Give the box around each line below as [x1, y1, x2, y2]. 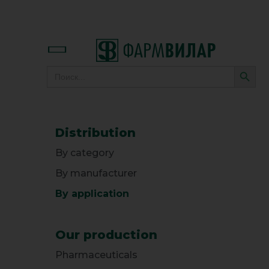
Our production [55, 227, 157, 242]
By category [55, 147, 114, 159]
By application [55, 187, 129, 199]
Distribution [55, 125, 136, 140]
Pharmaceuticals [55, 249, 138, 261]
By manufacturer [55, 167, 137, 179]
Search [46, 64, 77, 76]
